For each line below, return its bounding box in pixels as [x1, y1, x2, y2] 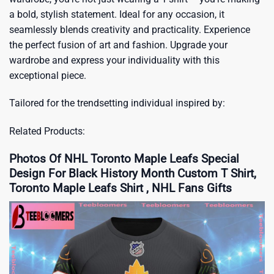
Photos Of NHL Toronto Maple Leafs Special [9, 151, 239, 166]
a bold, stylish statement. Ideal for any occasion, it [9, 8, 224, 20]
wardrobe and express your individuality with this [9, 54, 220, 66]
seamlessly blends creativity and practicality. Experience [9, 23, 250, 35]
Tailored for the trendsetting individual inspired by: [9, 97, 225, 109]
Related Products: [9, 125, 85, 138]
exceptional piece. [9, 69, 86, 81]
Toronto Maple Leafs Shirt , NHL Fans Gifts [9, 180, 232, 195]
